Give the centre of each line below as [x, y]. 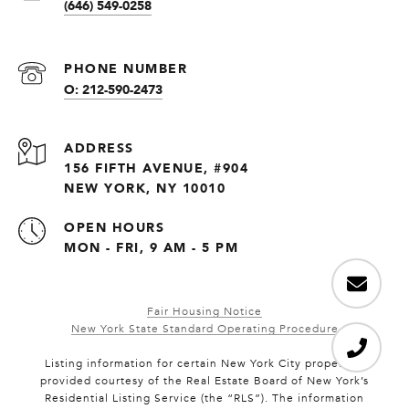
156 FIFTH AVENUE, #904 [159, 168]
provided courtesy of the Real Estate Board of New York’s [204, 381]
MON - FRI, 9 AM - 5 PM [151, 247]
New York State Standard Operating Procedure [204, 329]
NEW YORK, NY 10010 [145, 188]
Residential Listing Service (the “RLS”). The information [204, 399]
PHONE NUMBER [126, 68]
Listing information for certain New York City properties [204, 364]
